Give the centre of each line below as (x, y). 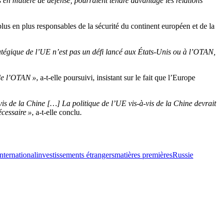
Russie (183, 155)
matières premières (143, 155)
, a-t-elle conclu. (57, 112)
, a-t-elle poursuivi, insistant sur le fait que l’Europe (116, 78)
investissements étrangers (75, 155)
